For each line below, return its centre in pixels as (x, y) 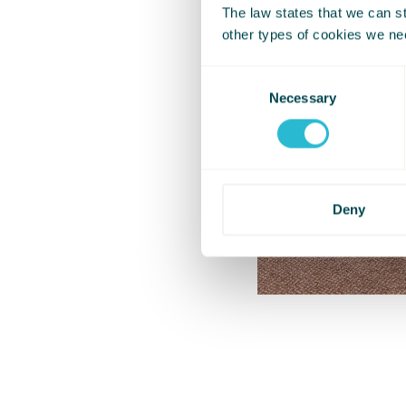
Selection (228, 98)
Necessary (303, 98)
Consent (226, 76)
